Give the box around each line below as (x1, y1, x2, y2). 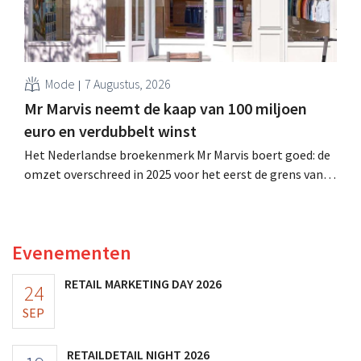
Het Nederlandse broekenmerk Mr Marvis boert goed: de (24, 146, 330, 163)
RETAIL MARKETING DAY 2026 (64, 275, 222, 292)
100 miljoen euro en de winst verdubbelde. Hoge (24, 185, 285, 201)
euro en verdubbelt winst (24, 120, 197, 141)
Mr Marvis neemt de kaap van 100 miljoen (24, 98, 307, 118)
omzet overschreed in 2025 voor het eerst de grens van (24, 165, 323, 182)
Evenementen (12, 239, 131, 265)
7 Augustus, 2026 (85, 75, 171, 92)
